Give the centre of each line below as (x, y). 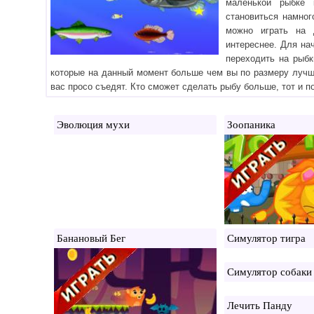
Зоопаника (252, 124)
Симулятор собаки (270, 272)
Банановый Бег (91, 238)
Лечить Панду (260, 305)
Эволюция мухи (94, 124)
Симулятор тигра (267, 238)
